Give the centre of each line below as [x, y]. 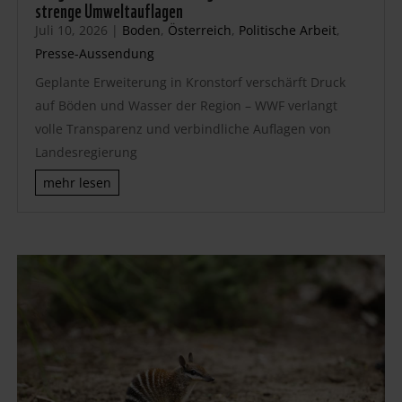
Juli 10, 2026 [71, 30]
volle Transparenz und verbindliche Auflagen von [183, 128]
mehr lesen [77, 182]
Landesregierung [86, 152]
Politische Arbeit [287, 30]
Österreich [199, 30]
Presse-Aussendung [94, 53]
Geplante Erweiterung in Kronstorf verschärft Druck [190, 82]
